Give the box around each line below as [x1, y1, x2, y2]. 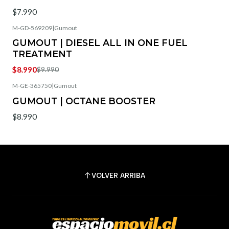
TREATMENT [12, 49, 72, 60]
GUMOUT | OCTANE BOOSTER [12, 95, 155, 106]
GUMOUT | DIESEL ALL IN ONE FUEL [12, 37, 188, 49]
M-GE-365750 [12, 82, 52, 90]
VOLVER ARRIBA [91, 171, 145, 180]
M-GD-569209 [12, 24, 52, 32]
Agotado [24, 44, 45, 51]
